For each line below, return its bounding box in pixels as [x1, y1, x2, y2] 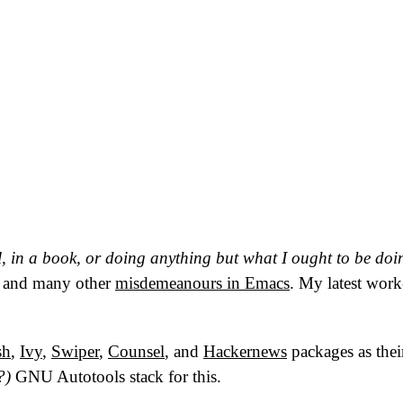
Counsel [108, 341, 165, 361]
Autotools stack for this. [53, 366, 221, 386]
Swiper [51, 341, 99, 361]
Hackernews [203, 341, 287, 361]
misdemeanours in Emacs [115, 273, 290, 293]
